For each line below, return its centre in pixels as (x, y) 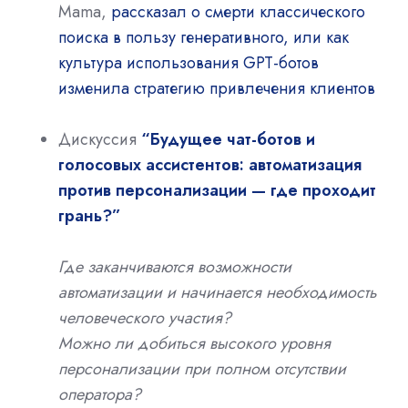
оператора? (100, 394)
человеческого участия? (145, 317)
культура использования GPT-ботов (189, 62)
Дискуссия (97, 139)
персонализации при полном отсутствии (202, 368)
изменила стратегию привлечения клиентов (217, 88)
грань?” (90, 215)
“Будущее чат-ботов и (228, 139)
